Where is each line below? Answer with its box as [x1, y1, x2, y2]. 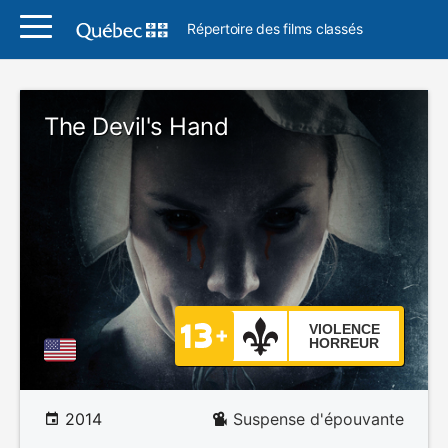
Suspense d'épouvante [233, 409, 404, 429]
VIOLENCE [308, 321, 380, 337]
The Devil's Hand [44, 112, 229, 141]
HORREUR [309, 335, 379, 351]
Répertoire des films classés [187, 20, 363, 37]
